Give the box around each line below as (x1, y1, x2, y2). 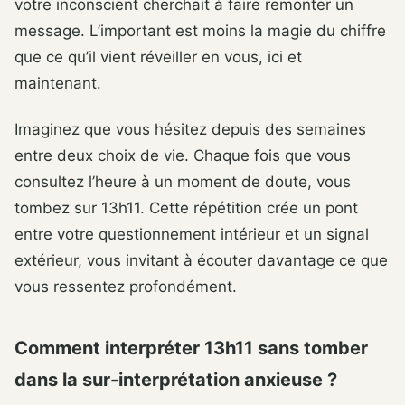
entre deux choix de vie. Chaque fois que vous (14, 146, 351, 165)
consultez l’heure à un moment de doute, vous (14, 172, 351, 191)
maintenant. (14, 73, 101, 92)
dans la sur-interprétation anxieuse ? (14, 368, 337, 391)
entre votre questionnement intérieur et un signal (14, 224, 369, 243)
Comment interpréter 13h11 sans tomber (14, 336, 368, 359)
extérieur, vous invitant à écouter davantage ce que (14, 250, 388, 269)
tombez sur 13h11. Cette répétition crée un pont (14, 198, 358, 217)
